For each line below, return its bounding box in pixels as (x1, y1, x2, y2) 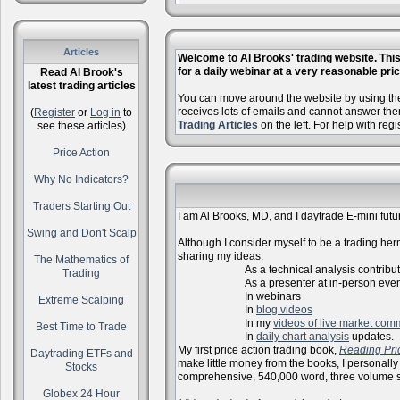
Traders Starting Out (32, 200, 130, 212)
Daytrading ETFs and (29, 347, 133, 360)
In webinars (178, 290, 301, 303)
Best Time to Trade (36, 321, 127, 333)
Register (34, 106, 75, 119)
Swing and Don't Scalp (26, 227, 137, 239)
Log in (90, 106, 121, 119)
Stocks (65, 361, 97, 373)
